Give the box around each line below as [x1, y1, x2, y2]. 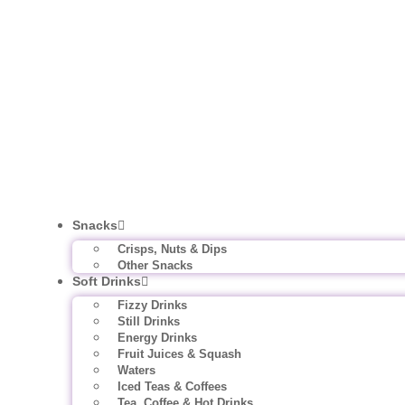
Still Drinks [118, 315, 180, 328]
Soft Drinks [72, 274, 141, 288]
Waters [118, 363, 155, 377]
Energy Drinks [118, 331, 197, 344]
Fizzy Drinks [118, 298, 187, 312]
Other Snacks [118, 259, 193, 272]
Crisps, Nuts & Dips [118, 242, 227, 256]
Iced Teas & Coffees [118, 380, 227, 393]
